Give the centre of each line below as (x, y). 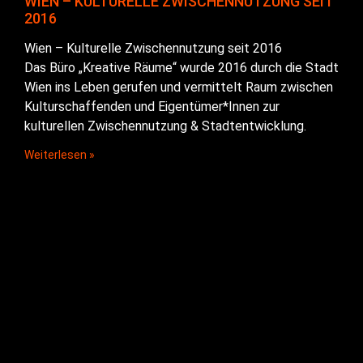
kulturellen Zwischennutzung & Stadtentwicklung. (165, 126)
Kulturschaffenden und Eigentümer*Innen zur (152, 107)
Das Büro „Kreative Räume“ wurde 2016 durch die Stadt (181, 68)
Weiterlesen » (60, 155)
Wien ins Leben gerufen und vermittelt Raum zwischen (179, 88)
